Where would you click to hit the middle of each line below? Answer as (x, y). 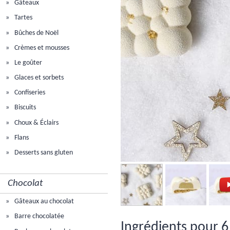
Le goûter (28, 63)
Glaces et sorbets (39, 78)
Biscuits (25, 108)
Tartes (23, 18)
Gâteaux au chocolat (44, 202)
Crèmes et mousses (41, 48)
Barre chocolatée (39, 217)
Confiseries (29, 93)
